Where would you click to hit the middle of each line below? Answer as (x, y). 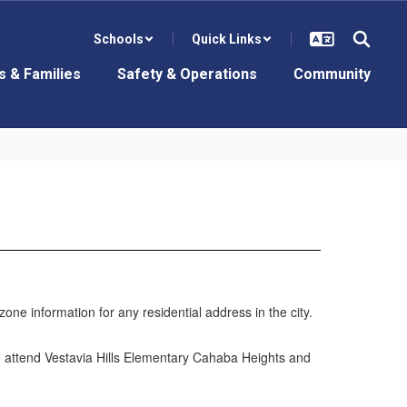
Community (332, 74)
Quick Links (227, 39)
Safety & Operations (187, 74)
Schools (119, 39)
